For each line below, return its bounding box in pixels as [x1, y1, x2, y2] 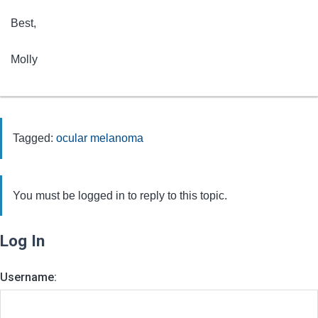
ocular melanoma [56, 132, 143, 145]
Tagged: [13, 132, 56, 145]
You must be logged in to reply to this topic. [13, 189, 227, 202]
